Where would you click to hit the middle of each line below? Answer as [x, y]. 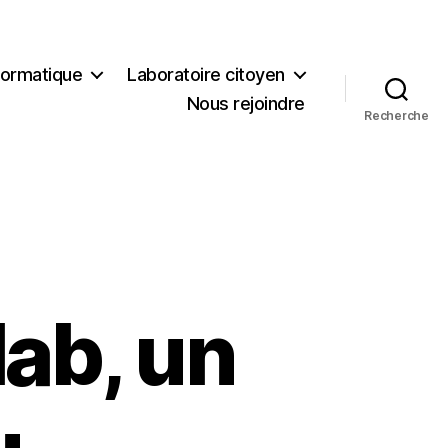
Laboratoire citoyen [206, 74]
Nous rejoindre [245, 103]
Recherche [396, 115]
